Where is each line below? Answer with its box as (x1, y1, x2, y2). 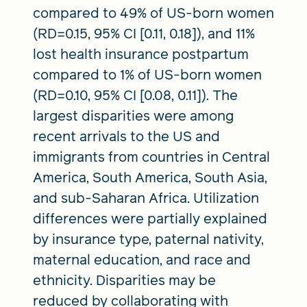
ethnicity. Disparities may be (33, 270, 216, 290)
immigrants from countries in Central (33, 147, 270, 167)
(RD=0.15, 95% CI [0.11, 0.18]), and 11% (33, 23, 255, 43)
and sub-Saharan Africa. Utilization (33, 188, 259, 208)
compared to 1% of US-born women (33, 64, 262, 84)
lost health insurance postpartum (33, 44, 249, 64)
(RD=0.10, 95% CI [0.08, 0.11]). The (33, 85, 238, 105)
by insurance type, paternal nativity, (33, 229, 264, 249)
